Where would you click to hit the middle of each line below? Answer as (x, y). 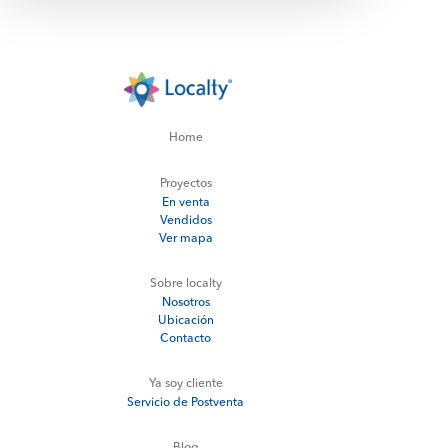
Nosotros (185, 303)
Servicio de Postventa (186, 403)
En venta (185, 203)
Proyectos (185, 184)
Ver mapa (185, 239)
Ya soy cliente (185, 384)
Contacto (186, 339)
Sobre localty (185, 284)
